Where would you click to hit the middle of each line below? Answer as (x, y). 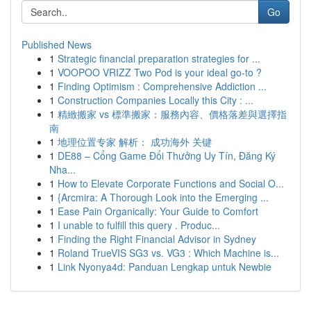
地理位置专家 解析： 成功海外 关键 (135, 142)
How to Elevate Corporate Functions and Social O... (171, 183)
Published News (57, 44)
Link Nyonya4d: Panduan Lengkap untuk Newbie (165, 267)
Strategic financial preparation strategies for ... (159, 58)
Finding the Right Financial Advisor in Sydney (157, 239)
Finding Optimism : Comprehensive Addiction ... (162, 86)
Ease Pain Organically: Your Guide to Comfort (158, 211)
